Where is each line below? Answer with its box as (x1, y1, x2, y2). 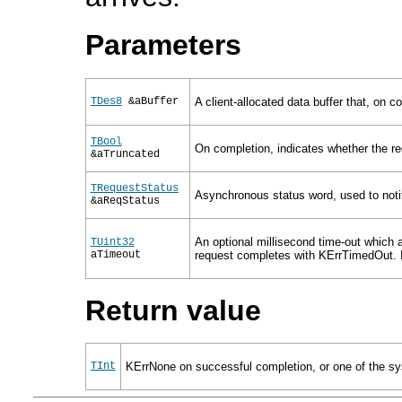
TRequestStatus (90, 181, 179, 195)
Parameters (84, 29, 241, 62)
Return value (84, 293, 261, 327)
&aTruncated (90, 147, 160, 161)
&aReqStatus (90, 194, 160, 207)
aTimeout (90, 248, 141, 261)
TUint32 (90, 235, 135, 249)
